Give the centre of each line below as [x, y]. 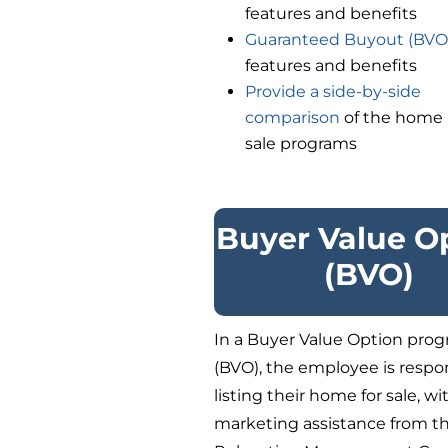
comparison [293, 117]
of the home [392, 117]
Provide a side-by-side [333, 91]
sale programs [301, 143]
